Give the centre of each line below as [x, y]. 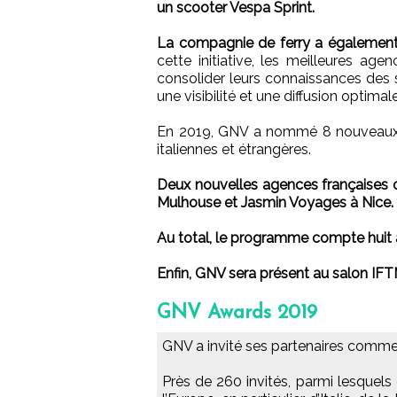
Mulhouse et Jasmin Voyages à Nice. [275, 203]
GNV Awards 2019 [237, 314]
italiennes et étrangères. [234, 150]
